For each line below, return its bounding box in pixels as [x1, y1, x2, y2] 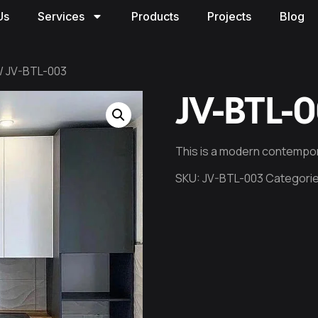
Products [131, 9, 180, 23]
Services [38, 9, 85, 23]
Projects [207, 9, 252, 23]
